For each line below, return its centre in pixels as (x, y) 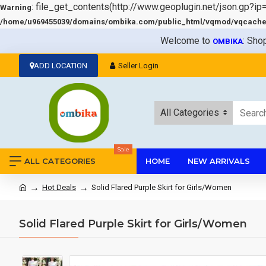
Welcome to (186, 41)
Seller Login (138, 65)
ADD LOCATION (61, 65)
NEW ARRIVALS (219, 161)
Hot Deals (59, 187)
